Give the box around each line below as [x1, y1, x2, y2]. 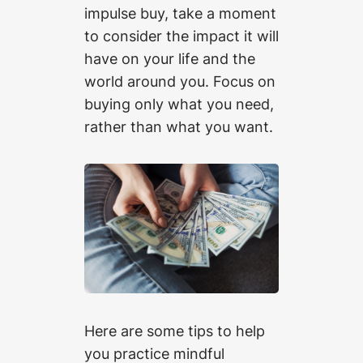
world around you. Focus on [84, 71, 275, 90]
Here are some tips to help [84, 321, 265, 340]
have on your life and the [84, 49, 255, 67]
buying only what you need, [84, 94, 274, 113]
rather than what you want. [84, 117, 273, 135]
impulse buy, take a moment [84, 3, 276, 22]
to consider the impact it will [84, 26, 279, 45]
